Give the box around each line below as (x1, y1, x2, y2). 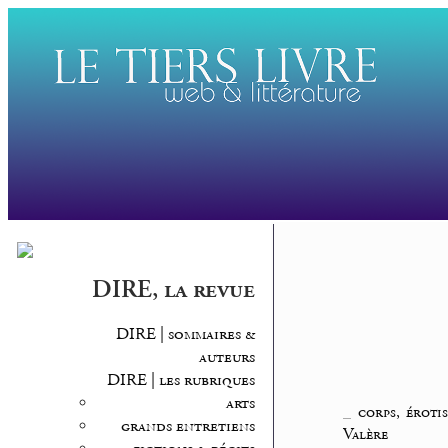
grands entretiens (120, 416, 255, 438)
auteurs (198, 347, 255, 369)
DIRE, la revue (91, 274, 255, 307)
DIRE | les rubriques (106, 370, 255, 392)
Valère (343, 425, 389, 446)
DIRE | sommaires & (115, 324, 255, 346)
